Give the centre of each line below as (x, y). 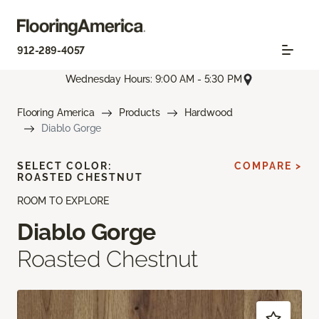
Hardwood (208, 112)
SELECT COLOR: (64, 166)
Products (139, 112)
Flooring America (56, 112)
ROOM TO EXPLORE (63, 200)
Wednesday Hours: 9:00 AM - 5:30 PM (154, 79)
